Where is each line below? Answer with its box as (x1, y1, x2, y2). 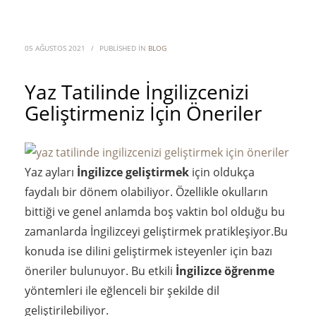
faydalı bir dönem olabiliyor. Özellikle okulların (25, 183, 268, 200)
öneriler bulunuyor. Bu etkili (25, 262, 176, 279)
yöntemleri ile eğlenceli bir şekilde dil (25, 282, 219, 298)
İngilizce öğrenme (176, 262, 274, 279)
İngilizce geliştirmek (77, 164, 189, 180)
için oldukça (189, 164, 255, 180)
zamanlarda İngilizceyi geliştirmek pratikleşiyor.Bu (25, 223, 288, 239)
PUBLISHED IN (99, 43, 148, 53)
